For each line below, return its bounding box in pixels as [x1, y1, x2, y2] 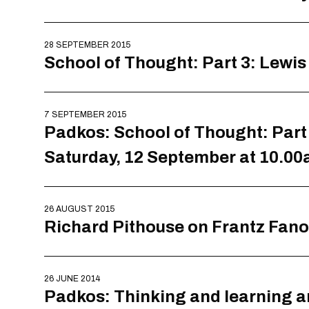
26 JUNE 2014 [44, 272, 100, 285]
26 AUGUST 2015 [44, 203, 114, 215]
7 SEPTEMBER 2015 [44, 108, 126, 121]
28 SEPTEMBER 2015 [44, 39, 130, 51]
